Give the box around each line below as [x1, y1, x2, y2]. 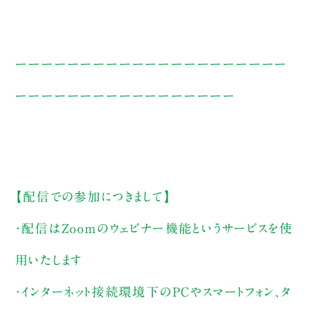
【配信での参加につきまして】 [15, 190, 172, 203]
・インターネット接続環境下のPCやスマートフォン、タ [15, 286, 292, 299]
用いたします [15, 254, 83, 267]
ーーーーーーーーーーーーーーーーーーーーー [15, 58, 288, 71]
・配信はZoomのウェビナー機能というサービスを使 [15, 222, 293, 235]
